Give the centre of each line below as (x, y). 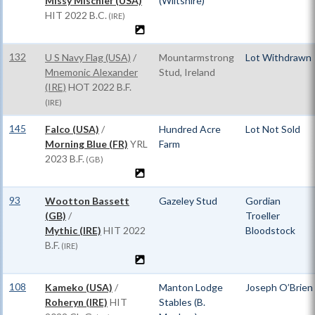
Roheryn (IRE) (76, 302)
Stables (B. (182, 302)
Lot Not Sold (273, 129)
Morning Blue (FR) (86, 144)
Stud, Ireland (187, 72)
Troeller (263, 216)
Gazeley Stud (188, 201)
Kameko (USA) (79, 287)
